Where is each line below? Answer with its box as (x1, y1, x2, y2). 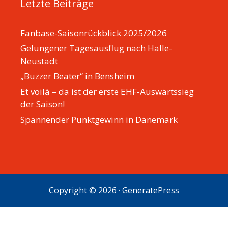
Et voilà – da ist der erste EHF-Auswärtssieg (20, 85, 194, 97)
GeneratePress (122, 184, 179, 196)
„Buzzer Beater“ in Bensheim (20, 70, 134, 82)
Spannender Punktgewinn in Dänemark (20, 113, 178, 125)
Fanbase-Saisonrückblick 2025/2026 (20, 26, 167, 39)
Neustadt (20, 54, 58, 67)
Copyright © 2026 (49, 184, 117, 196)
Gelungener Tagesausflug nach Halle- (20, 42, 172, 54)
